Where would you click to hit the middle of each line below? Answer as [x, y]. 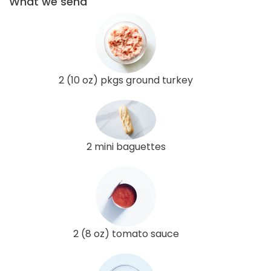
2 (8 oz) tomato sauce [126, 234]
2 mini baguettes [126, 147]
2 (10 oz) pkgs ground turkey [126, 80]
